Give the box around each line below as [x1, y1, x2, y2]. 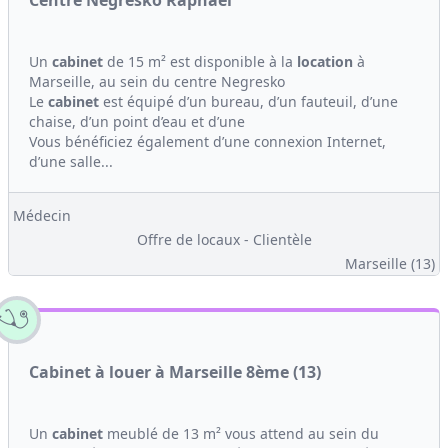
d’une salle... [29, 152, 113, 171]
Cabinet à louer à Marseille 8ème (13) [29, 361, 321, 383]
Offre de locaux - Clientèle [136, 230, 312, 249]
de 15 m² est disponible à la [103, 52, 297, 71]
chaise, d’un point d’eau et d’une [29, 112, 245, 131]
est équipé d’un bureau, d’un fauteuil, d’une [99, 92, 398, 111]
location [297, 52, 353, 71]
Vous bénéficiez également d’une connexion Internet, [29, 132, 386, 151]
